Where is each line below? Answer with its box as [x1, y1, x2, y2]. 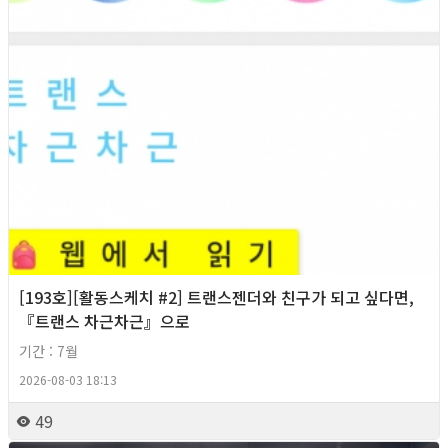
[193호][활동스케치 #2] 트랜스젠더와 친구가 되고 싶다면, [19, 284, 414, 309]
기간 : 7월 [19, 340, 78, 361]
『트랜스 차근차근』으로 [19, 308, 190, 333]
